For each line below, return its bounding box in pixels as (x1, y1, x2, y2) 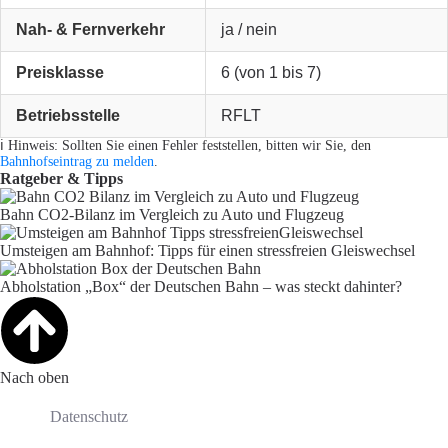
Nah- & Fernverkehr (16, 21, 165, 39)
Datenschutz (50, 408, 128, 426)
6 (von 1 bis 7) (221, 64, 321, 82)
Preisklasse (16, 64, 104, 82)
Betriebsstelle (16, 107, 120, 125)
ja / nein (221, 21, 277, 39)
